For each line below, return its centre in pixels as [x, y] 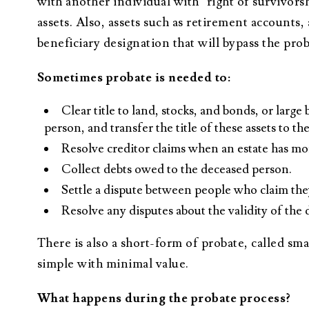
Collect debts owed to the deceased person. [176, 169]
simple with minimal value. [113, 263]
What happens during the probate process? [163, 298]
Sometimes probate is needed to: [134, 77]
